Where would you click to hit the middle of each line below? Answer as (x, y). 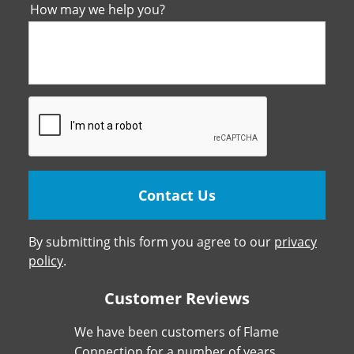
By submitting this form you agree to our (151, 241)
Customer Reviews (177, 298)
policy (46, 260)
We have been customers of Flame (177, 331)
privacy (296, 241)
